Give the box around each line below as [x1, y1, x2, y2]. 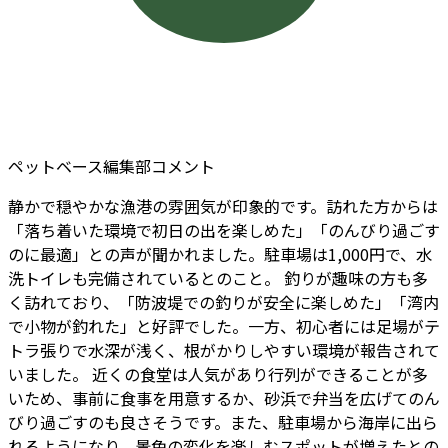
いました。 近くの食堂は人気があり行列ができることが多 [8, 362, 428, 387]
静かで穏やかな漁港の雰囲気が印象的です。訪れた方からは [8, 194, 438, 219]
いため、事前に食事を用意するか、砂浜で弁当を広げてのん [8, 386, 440, 411]
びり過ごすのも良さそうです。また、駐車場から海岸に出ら [8, 410, 438, 435]
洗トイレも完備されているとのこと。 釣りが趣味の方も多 [8, 266, 428, 291]
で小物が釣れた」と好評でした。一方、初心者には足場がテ [8, 314, 440, 339]
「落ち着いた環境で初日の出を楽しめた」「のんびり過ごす [8, 218, 440, 243]
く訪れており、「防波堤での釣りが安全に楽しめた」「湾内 [8, 290, 439, 315]
